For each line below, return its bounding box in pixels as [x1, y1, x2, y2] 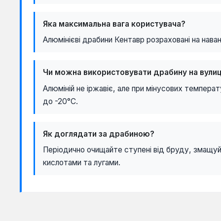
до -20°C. [43, 96, 78, 106]
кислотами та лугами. [43, 157, 120, 167]
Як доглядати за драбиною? [43, 129, 154, 139]
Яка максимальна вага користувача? [43, 19, 185, 29]
